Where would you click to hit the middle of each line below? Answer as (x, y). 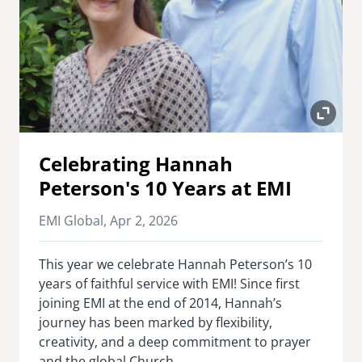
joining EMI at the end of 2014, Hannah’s (160, 303)
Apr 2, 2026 (144, 220)
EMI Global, (74, 220)
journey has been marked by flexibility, (156, 322)
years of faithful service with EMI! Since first (169, 283)
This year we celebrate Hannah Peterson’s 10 (175, 264)
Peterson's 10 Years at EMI (165, 187)
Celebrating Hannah (136, 163)
